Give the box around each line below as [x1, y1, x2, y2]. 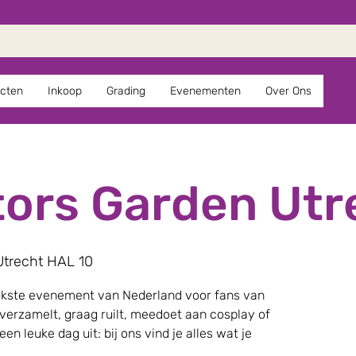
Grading [106, 83, 145, 98]
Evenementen [169, 83, 241, 98]
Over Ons [265, 83, 311, 98]
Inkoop [48, 83, 83, 98]
